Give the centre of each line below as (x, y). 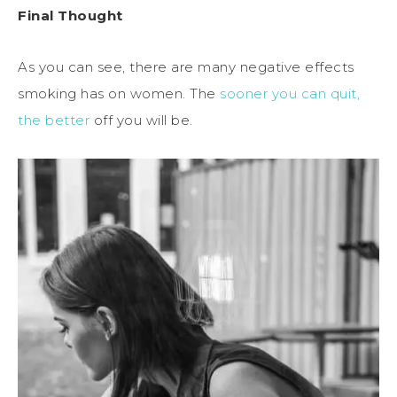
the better (54, 120)
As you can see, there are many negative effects (186, 66)
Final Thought (70, 15)
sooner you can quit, (290, 93)
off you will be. (141, 120)
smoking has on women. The (119, 93)
